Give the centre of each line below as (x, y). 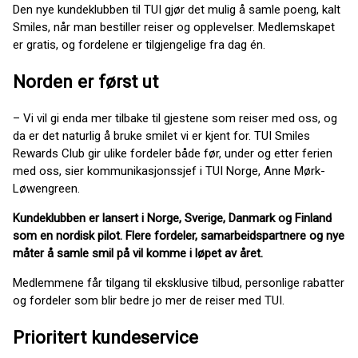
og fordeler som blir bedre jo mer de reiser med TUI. (149, 301)
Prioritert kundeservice (105, 338)
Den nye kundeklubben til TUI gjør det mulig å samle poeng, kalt (177, 10)
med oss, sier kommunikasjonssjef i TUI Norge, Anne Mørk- (169, 171)
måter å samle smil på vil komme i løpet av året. (138, 254)
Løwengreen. (46, 189)
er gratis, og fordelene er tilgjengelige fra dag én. (141, 45)
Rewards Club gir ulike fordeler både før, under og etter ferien (173, 154)
